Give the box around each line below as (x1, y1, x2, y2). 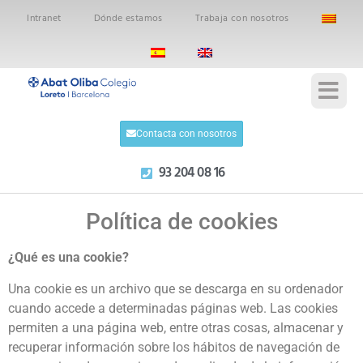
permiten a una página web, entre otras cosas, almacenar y (8, 319, 344, 335)
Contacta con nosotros (136, 128, 237, 140)
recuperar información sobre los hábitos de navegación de (8, 339, 340, 355)
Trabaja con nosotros (194, 11, 289, 27)
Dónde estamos (93, 11, 163, 27)
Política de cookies (85, 208, 278, 236)
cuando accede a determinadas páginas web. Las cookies (8, 300, 338, 316)
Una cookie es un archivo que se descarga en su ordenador (8, 280, 343, 297)
